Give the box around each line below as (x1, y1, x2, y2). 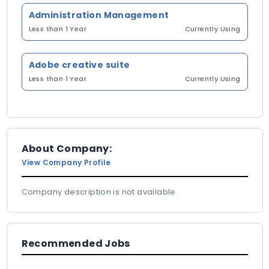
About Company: (21, 142, 112, 156)
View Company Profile (21, 157, 111, 168)
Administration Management (28, 9, 169, 21)
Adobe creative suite (28, 59, 130, 71)
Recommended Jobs (21, 237, 130, 250)
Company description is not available (21, 187, 176, 197)
